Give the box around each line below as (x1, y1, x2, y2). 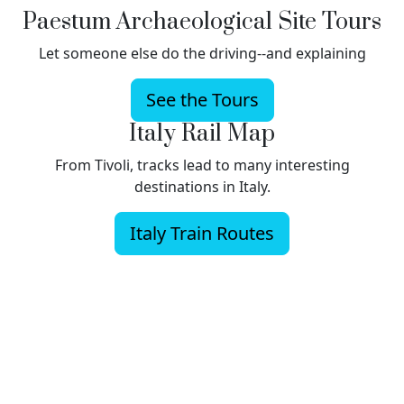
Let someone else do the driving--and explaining (38, 42, 366, 63)
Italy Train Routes (130, 220, 274, 245)
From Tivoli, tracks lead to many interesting (54, 154, 350, 175)
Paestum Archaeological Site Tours (23, 7, 381, 36)
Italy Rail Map (129, 119, 275, 148)
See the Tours (145, 87, 259, 112)
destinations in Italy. (133, 176, 271, 197)
